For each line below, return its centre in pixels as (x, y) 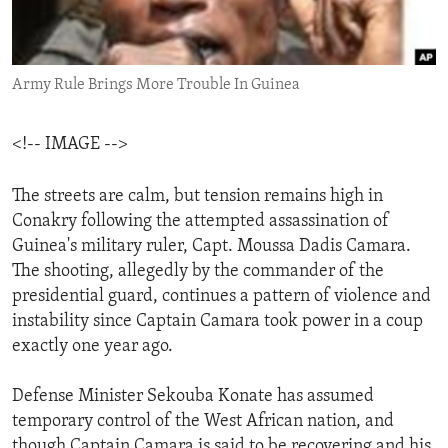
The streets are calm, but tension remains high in (197, 197)
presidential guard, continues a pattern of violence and (221, 297)
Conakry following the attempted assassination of (200, 222)
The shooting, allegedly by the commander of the (198, 272)
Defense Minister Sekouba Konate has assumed (193, 397)
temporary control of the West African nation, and (203, 422)
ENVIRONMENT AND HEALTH (132, 19)
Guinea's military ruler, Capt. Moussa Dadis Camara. (211, 247)
